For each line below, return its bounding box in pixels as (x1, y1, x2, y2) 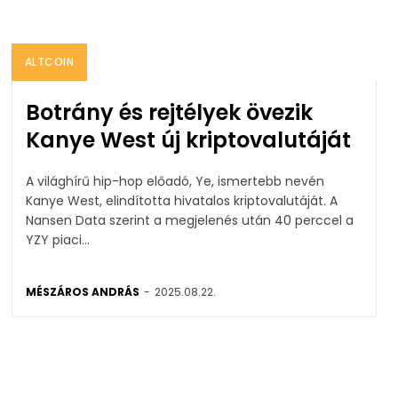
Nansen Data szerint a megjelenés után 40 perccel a (25, 211, 354, 229)
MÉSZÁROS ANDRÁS (25, 283, 139, 299)
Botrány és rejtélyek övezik (25, 97, 313, 127)
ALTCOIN (24, 53, 74, 69)
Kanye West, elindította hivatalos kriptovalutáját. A (25, 191, 330, 210)
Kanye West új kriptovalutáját (25, 124, 351, 155)
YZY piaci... (25, 230, 90, 249)
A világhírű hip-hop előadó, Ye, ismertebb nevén (25, 171, 324, 190)
